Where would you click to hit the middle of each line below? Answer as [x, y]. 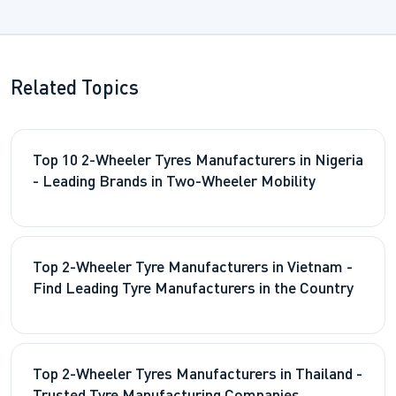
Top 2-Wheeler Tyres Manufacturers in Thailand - [198, 376]
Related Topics [75, 90]
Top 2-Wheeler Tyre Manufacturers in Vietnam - [193, 269]
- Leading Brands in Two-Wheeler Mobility [174, 183]
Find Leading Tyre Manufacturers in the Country [193, 290]
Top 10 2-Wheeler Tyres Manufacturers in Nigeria [198, 162]
